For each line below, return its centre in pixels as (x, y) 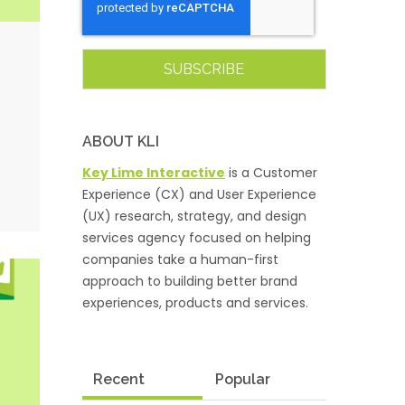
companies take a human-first (180, 259)
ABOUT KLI (120, 141)
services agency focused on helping (196, 238)
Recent (118, 379)
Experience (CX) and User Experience (199, 194)
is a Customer (271, 173)
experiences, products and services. (195, 303)
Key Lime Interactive (153, 173)
